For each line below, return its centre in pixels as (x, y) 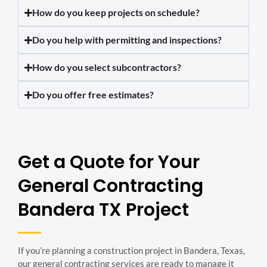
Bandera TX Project (103, 210)
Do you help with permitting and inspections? (127, 40)
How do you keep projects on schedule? (116, 13)
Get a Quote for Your (109, 162)
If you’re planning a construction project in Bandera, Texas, (131, 251)
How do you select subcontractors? (107, 67)
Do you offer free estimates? (93, 95)
